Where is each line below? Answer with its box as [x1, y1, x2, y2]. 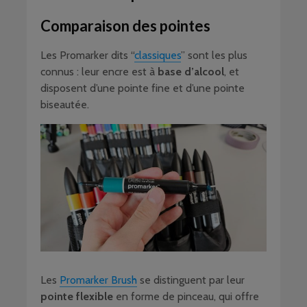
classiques [134, 49, 181, 62]
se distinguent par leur [137, 273, 245, 286]
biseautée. [40, 98, 89, 111]
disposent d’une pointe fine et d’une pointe [40, 82, 245, 95]
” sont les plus [181, 49, 247, 62]
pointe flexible [40, 289, 113, 303]
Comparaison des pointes [40, 16, 210, 35]
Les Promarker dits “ [40, 49, 134, 62]
